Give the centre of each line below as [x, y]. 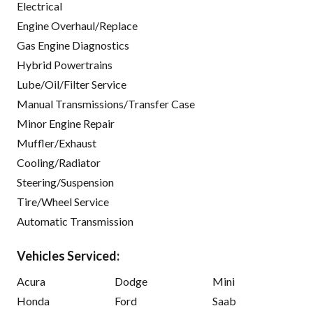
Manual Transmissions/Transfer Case [106, 104]
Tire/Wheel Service [63, 202]
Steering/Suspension [65, 182]
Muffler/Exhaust [57, 143]
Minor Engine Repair [66, 124]
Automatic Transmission [75, 221]
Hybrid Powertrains [65, 65]
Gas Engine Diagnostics [73, 45]
